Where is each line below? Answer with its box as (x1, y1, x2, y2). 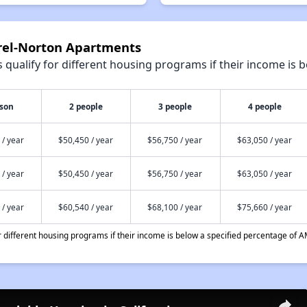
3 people (158, 101, 193, 112)
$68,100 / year (147, 201, 202, 212)
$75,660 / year (236, 201, 292, 212)
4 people (248, 101, 282, 112)
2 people (69, 101, 103, 112)
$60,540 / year (58, 201, 113, 212)
